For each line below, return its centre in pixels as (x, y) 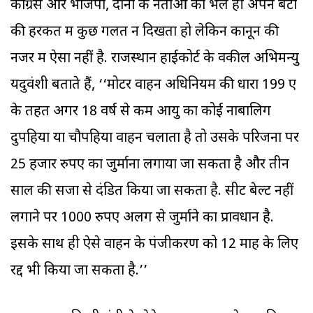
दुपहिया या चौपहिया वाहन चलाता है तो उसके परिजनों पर (155, 139)
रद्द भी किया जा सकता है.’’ (79, 271)
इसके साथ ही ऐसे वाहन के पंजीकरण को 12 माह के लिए (154, 245)
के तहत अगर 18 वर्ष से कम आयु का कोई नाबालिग (141, 112)
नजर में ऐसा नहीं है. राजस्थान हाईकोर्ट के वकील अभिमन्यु (155, 59)
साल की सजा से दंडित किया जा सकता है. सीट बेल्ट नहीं (152, 192)
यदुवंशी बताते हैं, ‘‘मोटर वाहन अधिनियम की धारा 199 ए (153, 86)
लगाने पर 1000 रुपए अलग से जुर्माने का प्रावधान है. (142, 218)
